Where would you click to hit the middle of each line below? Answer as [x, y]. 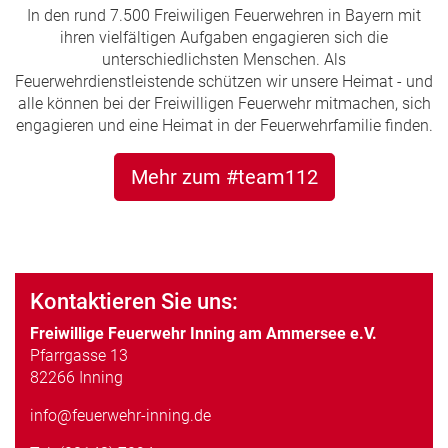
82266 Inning [76, 378]
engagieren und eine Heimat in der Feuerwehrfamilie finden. [224, 126]
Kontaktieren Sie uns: [134, 302]
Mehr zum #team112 [224, 177]
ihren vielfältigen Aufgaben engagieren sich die [224, 38]
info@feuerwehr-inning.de [120, 416]
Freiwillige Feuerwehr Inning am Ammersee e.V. [203, 334]
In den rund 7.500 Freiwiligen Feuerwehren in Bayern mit [224, 16]
